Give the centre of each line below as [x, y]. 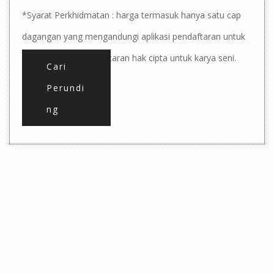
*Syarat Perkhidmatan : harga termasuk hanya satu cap [131, 15]
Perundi [66, 87]
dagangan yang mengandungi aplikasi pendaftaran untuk [134, 36]
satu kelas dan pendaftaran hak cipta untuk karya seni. [129, 57]
